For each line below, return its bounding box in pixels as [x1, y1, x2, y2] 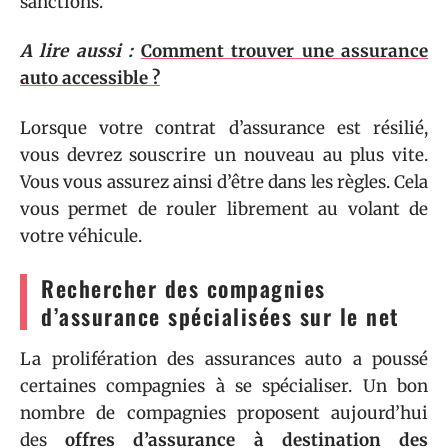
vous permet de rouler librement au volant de [20, 197, 428, 220]
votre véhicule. [20, 224, 142, 247]
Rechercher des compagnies [41, 271, 326, 304]
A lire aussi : [20, 40, 134, 62]
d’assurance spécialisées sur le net [41, 299, 400, 332]
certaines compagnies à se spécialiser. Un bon [20, 374, 428, 397]
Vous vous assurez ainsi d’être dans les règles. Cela [20, 170, 428, 193]
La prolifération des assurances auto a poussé [20, 347, 428, 370]
